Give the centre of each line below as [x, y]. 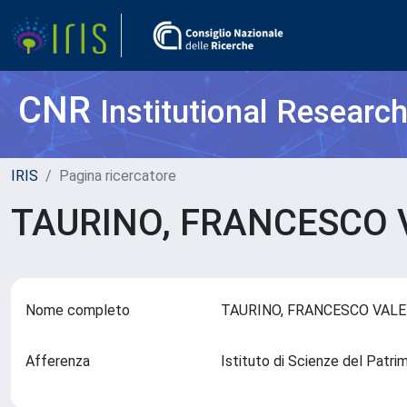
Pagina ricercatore [118, 176]
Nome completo [78, 310]
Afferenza [58, 361]
